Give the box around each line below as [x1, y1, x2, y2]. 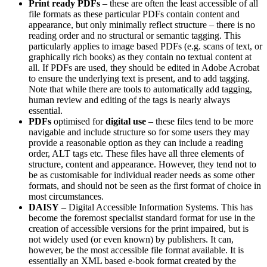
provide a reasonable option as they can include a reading [29, 137, 243, 148]
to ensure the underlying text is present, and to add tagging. [29, 73, 250, 83]
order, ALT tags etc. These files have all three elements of [29, 148, 244, 159]
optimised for [51, 116, 105, 126]
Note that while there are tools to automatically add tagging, [29, 83, 252, 94]
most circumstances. [29, 191, 104, 201]
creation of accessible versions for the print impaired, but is [29, 223, 249, 234]
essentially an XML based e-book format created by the [29, 255, 236, 266]
